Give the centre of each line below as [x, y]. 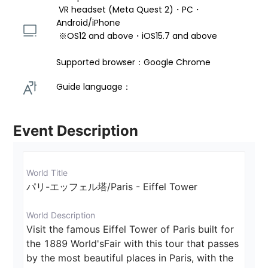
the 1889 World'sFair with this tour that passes [134, 244]
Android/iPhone [90, 23]
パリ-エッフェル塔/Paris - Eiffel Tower [112, 187]
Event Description [76, 131]
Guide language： [95, 87]
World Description [61, 215]
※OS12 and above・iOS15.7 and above [139, 36]
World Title [47, 173]
